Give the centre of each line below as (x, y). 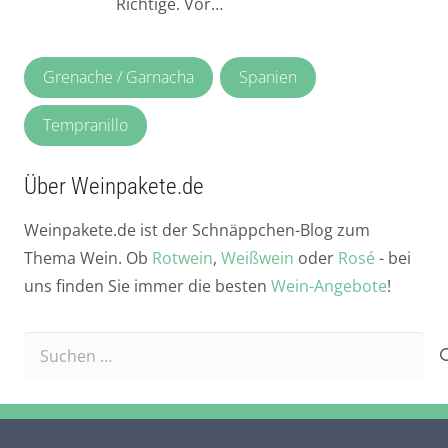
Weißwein (257, 258)
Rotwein (182, 258)
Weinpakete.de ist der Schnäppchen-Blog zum (197, 230)
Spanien (267, 77)
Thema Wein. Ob (88, 258)
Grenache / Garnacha (119, 77)
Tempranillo (86, 124)
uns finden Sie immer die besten (147, 286)
